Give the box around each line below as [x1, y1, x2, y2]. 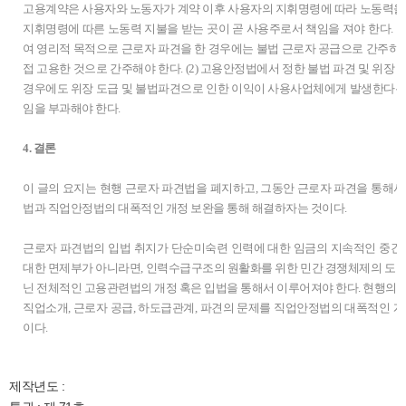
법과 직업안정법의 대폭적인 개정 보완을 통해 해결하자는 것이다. [23, 201, 349, 215]
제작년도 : [9, 379, 64, 393]
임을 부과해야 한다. [23, 101, 121, 115]
